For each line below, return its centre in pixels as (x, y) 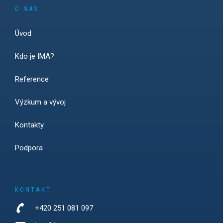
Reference (32, 79)
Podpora (29, 148)
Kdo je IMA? (35, 56)
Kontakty (29, 125)
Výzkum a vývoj (40, 102)
